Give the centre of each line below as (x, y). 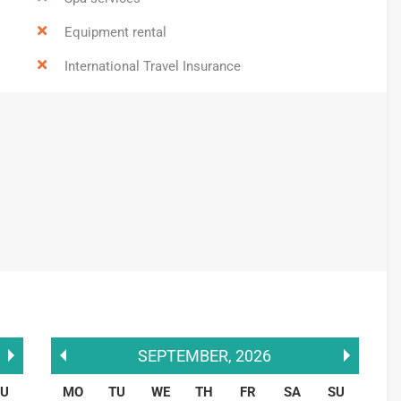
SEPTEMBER (183, 355)
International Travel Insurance (152, 66)
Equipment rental (115, 32)
